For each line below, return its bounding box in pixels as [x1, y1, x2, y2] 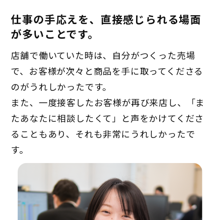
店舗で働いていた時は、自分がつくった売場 [11, 49, 195, 62]
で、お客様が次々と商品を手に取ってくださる [11, 64, 204, 78]
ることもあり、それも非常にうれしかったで [11, 127, 195, 140]
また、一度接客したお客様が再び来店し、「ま [11, 96, 205, 109]
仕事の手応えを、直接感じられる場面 [11, 11, 202, 27]
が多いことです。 [11, 26, 99, 42]
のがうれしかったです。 [11, 80, 112, 93]
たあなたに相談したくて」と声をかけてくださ [11, 111, 204, 125]
